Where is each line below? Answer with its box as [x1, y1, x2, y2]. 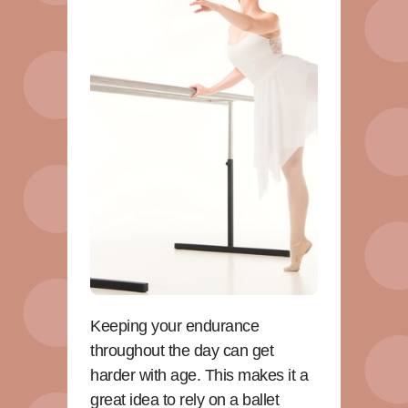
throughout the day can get [90, 341, 273, 360]
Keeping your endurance [90, 316, 259, 335]
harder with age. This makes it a [90, 365, 308, 384]
